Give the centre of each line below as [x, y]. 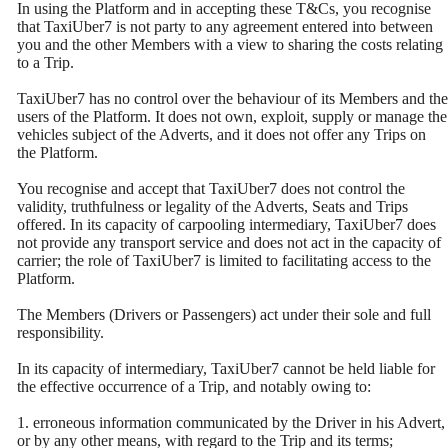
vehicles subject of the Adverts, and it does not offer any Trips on [221, 135]
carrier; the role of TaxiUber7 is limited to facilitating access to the [224, 261]
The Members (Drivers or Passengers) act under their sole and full [224, 315]
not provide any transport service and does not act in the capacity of [229, 243]
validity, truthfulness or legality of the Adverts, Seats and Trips [212, 207]
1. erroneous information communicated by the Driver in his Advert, [231, 423]
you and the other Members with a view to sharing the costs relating [230, 45]
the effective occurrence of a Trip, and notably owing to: [194, 387]
